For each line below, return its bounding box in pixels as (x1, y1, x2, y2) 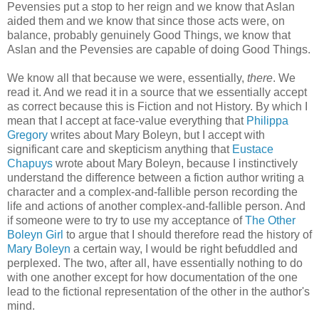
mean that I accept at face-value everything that (7, 114, 246, 127)
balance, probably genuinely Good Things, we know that (7, 28, 291, 41)
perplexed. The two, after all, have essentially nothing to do (7, 256, 303, 269)
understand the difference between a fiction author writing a (7, 171, 304, 184)
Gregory (7, 128, 48, 141)
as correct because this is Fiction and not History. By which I (7, 100, 308, 113)
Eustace (232, 142, 273, 155)
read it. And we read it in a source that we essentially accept (7, 85, 307, 98)
